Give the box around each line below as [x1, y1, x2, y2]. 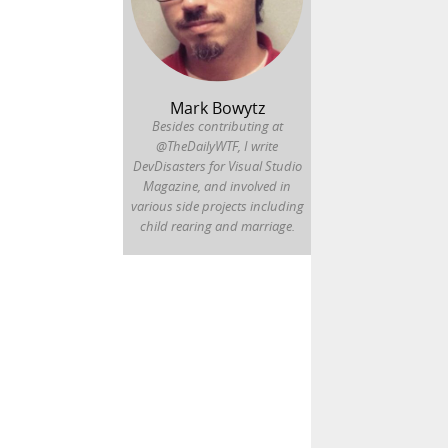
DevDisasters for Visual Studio [132, 157, 302, 176]
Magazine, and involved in [143, 177, 291, 196]
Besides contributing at [151, 117, 283, 136]
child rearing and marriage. [139, 217, 295, 236]
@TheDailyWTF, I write [156, 137, 278, 156]
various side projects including [130, 197, 304, 216]
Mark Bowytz [169, 97, 265, 120]
